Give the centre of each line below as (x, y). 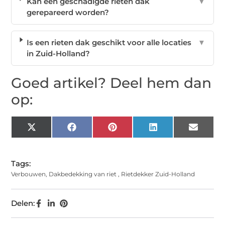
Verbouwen (29, 174)
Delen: (23, 203)
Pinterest (133, 131)
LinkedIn (174, 131)
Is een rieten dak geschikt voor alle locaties (109, 43)
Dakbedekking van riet (83, 174)
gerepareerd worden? (68, 13)
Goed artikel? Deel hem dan (111, 83)
